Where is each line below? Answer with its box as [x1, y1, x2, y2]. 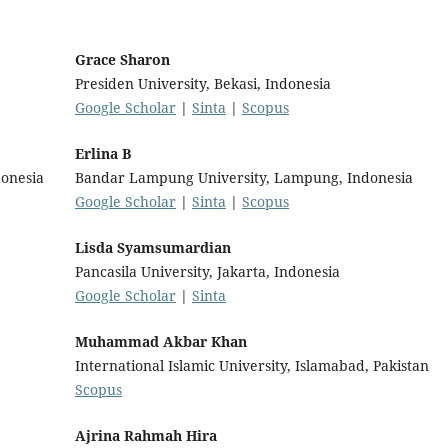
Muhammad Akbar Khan [75, 331, 247, 351]
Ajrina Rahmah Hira [75, 425, 217, 445]
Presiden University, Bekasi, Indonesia [75, 73, 331, 93]
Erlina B [75, 143, 131, 163]
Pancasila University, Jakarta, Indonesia [75, 261, 340, 281]
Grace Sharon [75, 49, 170, 69]
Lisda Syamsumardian [75, 237, 231, 257]
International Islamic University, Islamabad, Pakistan [75, 355, 429, 375]
